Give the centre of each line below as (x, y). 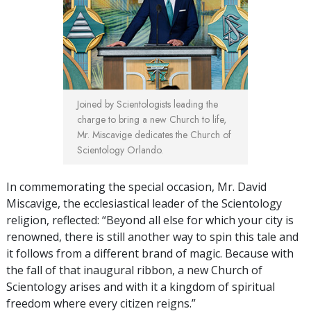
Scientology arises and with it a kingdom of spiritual (141, 287)
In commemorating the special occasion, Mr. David (136, 187)
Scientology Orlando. (120, 150)
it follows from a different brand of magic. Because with (150, 254)
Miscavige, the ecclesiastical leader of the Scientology (144, 204)
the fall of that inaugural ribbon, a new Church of (134, 270)
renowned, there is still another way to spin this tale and (152, 237)
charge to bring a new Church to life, (152, 120)
